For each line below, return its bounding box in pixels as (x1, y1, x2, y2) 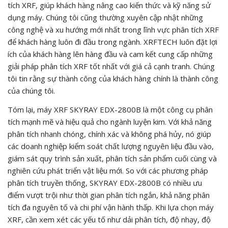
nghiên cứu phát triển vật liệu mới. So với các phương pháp (8, 165, 208, 176)
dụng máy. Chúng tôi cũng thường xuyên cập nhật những (8, 12, 203, 22)
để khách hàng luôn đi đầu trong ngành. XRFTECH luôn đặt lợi (8, 36, 217, 47)
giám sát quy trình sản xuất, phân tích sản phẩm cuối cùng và (8, 153, 217, 163)
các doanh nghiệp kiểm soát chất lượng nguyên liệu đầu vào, (8, 140, 214, 151)
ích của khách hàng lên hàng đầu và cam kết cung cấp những (8, 48, 213, 59)
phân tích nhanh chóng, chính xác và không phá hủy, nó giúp (8, 128, 211, 139)
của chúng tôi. (8, 85, 55, 96)
